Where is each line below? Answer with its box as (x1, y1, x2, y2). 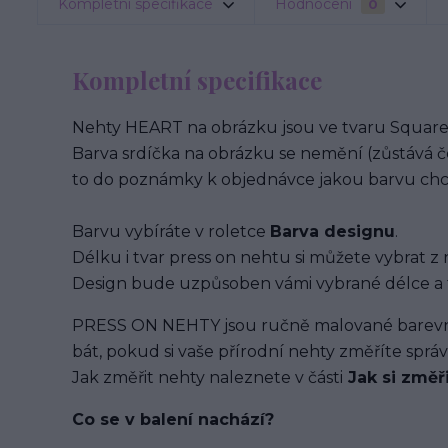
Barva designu (270, 222, 395, 241)
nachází (198, 410, 265, 429)
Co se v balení (72, 410, 198, 429)
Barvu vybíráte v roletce (72, 222, 270, 241)
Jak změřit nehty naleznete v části (72, 368, 343, 387)
